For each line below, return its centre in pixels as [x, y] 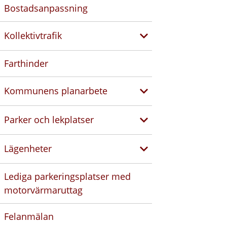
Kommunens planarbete [56, 91]
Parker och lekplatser [49, 120]
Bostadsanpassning [46, 8]
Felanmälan [29, 216]
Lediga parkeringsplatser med [67, 176]
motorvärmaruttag [43, 190]
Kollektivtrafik [33, 36]
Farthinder [26, 63]
